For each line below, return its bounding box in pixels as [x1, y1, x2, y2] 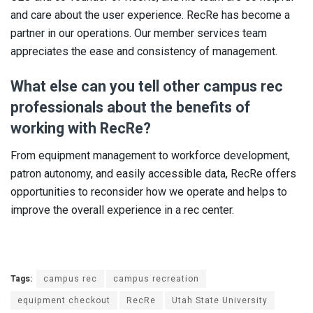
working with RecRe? [10, 117, 154, 140]
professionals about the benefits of [10, 96, 250, 119]
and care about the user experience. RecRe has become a [10, 8, 290, 22]
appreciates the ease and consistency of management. [10, 45, 277, 59]
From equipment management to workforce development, [10, 148, 290, 162]
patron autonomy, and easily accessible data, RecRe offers [10, 166, 296, 180]
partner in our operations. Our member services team [10, 27, 267, 41]
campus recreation [113, 272, 199, 285]
